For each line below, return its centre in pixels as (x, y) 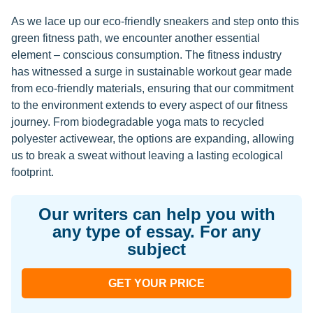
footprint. (32, 172)
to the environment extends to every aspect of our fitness (150, 105)
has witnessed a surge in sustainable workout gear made (152, 72)
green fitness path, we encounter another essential (136, 38)
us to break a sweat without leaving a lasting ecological (147, 155)
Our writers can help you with (156, 214)
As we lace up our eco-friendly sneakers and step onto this (155, 21)
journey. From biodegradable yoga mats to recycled (138, 122)
